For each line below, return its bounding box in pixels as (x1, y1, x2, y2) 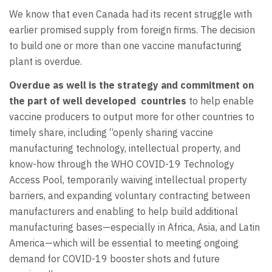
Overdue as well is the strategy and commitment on (9, 78, 254, 91)
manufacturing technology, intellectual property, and (9, 141, 240, 154)
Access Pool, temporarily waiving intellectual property (9, 173, 247, 186)
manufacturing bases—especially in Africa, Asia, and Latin (9, 220, 260, 233)
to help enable (186, 94, 254, 107)
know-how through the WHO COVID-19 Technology (9, 157, 234, 170)
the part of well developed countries (9, 94, 186, 107)
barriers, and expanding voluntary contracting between (9, 189, 250, 202)
